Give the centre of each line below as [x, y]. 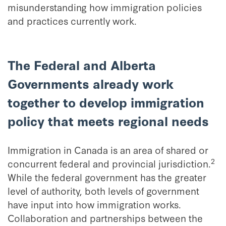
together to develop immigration [106, 102]
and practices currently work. [72, 20]
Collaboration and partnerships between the [105, 218]
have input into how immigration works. [94, 204]
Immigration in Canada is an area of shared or [108, 150]
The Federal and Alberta [82, 65]
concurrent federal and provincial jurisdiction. [109, 163]
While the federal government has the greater [107, 177]
